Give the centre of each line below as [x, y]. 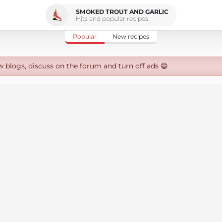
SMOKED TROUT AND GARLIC [122, 11]
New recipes [131, 36]
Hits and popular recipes [112, 18]
